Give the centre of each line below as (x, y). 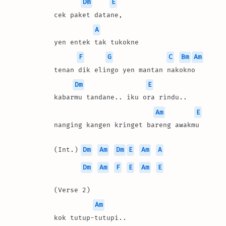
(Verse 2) (72, 190)
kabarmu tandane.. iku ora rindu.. (121, 97)
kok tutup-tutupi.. (92, 217)
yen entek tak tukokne (96, 42)
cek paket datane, (90, 15)
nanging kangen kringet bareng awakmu (127, 125)
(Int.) (68, 150)
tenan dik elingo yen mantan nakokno (125, 70)
